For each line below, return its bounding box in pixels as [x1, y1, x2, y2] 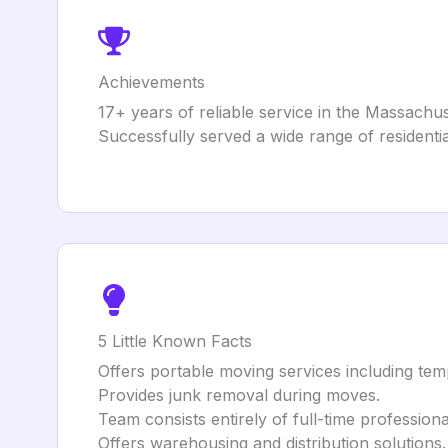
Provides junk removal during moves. [98, 385, 380, 405]
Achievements [98, 72, 205, 92]
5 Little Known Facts [98, 331, 252, 351]
